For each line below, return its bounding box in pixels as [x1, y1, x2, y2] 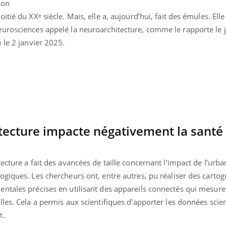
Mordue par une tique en [46, 4, 133, 14]
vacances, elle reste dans [46, 12, 132, 22]
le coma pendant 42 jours [46, 19, 134, 29]
